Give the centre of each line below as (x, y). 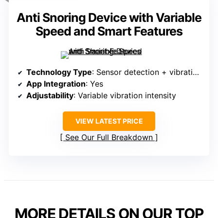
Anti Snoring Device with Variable (109, 18)
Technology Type (59, 72)
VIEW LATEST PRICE (109, 121)
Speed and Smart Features (109, 31)
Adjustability (50, 96)
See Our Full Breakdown (109, 137)
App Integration (56, 84)
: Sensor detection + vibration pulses (142, 72)
